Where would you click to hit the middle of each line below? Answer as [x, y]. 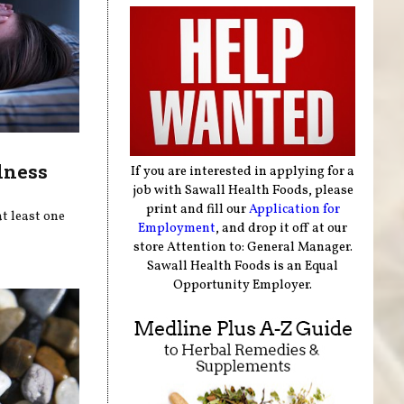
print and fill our [197, 209]
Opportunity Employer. [243, 285]
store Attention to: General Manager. [243, 247]
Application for [294, 209]
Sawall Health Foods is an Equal [243, 266]
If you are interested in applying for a [243, 171]
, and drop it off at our [282, 228]
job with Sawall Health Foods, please [243, 190]
